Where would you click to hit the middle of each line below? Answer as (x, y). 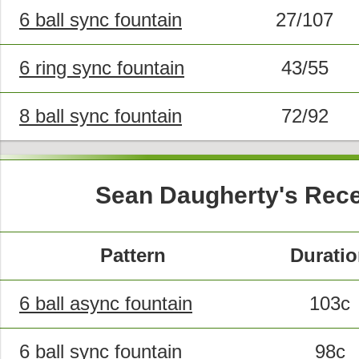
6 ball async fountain (106, 304)
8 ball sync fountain (101, 116)
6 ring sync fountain (102, 68)
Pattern (133, 256)
